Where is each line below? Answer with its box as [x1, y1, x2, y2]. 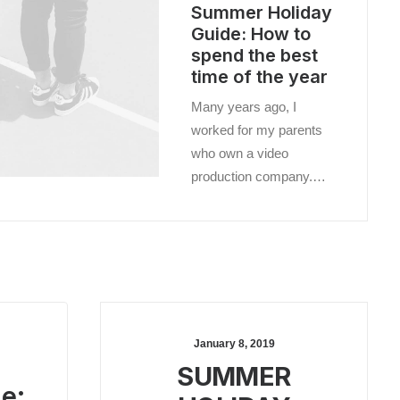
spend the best [191, 45, 318, 66]
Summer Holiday [191, 2, 332, 23]
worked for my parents [191, 122, 322, 137]
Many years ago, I [191, 99, 296, 114]
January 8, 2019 [193, 337, 275, 350]
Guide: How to [191, 23, 311, 45]
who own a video [191, 146, 288, 161]
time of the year [191, 66, 328, 87]
